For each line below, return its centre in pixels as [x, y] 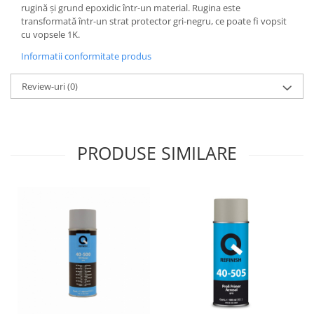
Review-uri [45, 86]
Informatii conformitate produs [86, 56]
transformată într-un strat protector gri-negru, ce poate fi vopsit [154, 21]
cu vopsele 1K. [50, 34]
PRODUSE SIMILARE [157, 153]
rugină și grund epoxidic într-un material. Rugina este [131, 8]
